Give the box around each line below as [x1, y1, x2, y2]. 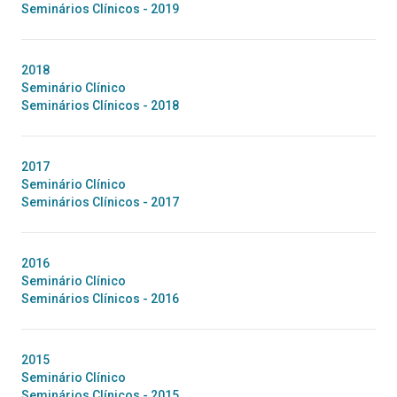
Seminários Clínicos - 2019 [21, 2, 179, 16]
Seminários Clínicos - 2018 [21, 98, 179, 113]
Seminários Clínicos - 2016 [21, 292, 179, 306]
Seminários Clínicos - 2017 [21, 195, 179, 209]
